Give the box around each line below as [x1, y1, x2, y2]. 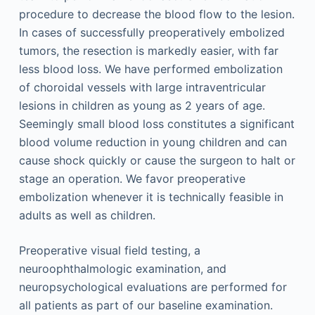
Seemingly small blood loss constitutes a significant [18, 117, 295, 131]
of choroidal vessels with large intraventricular [18, 80, 266, 95]
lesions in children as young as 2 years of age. [18, 98, 265, 113]
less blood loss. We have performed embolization [18, 62, 283, 77]
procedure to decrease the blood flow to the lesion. [18, 7, 295, 22]
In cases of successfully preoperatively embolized [18, 25, 285, 40]
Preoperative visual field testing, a [18, 243, 200, 258]
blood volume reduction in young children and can [18, 135, 287, 150]
